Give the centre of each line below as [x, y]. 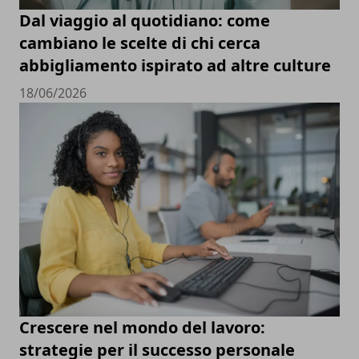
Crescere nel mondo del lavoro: [142, 328]
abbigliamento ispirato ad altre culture [175, 66]
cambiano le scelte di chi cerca [140, 43]
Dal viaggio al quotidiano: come [145, 21]
